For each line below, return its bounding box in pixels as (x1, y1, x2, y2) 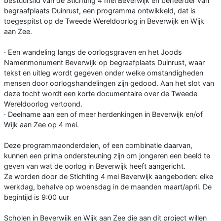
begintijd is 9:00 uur (4, 193, 69, 202)
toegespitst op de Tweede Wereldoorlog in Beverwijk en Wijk (4, 17, 204, 26)
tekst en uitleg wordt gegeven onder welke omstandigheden (4, 69, 203, 77)
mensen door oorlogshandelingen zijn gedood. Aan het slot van (4, 79, 214, 88)
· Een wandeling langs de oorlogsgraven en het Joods (4, 48, 182, 57)
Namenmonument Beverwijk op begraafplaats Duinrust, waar (4, 58, 205, 67)
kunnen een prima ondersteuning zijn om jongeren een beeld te (4, 151, 210, 160)
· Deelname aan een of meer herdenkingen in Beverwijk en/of (4, 110, 203, 119)
